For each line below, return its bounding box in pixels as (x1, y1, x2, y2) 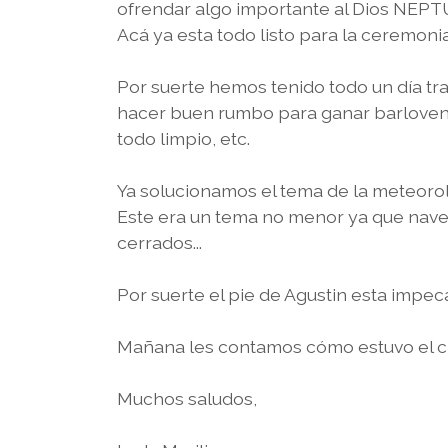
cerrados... (117, 231, 202, 253)
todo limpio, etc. (117, 127, 250, 149)
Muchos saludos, (117, 387, 257, 409)
